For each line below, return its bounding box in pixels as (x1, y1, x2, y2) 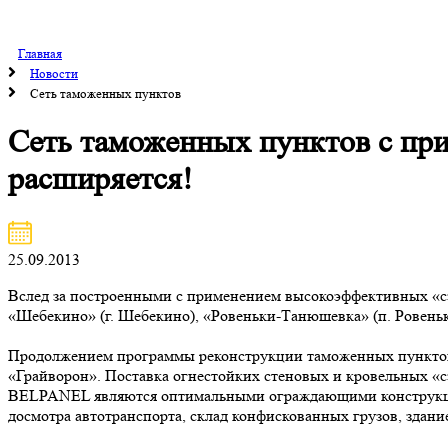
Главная (18, 46, 62, 61)
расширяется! (8, 161, 193, 198)
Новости (30, 66, 78, 81)
